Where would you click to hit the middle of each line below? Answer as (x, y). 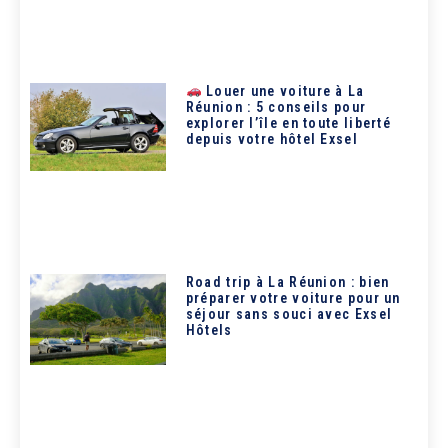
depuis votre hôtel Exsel (271, 138)
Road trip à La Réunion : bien (287, 282)
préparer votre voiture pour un (293, 298)
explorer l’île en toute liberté (288, 122)
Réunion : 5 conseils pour (276, 106)
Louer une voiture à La (283, 90)
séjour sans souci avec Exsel (289, 314)
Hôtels (209, 330)
